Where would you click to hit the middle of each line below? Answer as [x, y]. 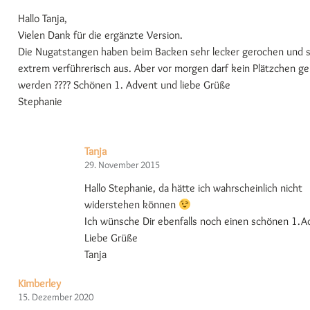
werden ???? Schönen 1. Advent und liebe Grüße [124, 85]
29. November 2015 [122, 165]
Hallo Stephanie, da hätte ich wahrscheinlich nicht [193, 188]
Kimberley [39, 284]
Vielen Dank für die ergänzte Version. [100, 35]
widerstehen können [131, 205]
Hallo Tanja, [43, 19]
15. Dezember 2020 [56, 297]
